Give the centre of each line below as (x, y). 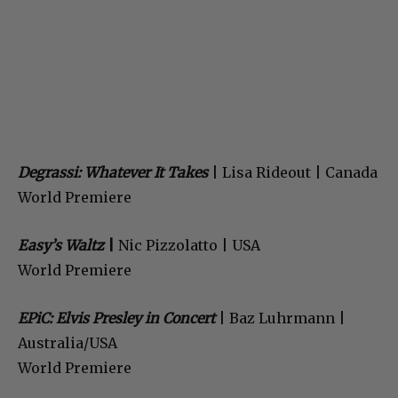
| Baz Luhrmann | (280, 318)
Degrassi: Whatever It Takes (113, 173)
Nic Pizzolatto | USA (187, 246)
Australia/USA (68, 343)
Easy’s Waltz (61, 246)
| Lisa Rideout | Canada (295, 173)
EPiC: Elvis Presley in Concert (116, 318)
